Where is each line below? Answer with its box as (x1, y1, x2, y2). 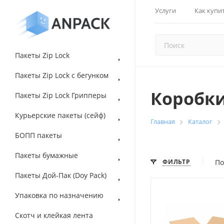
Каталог (188, 117, 212, 126)
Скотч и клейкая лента (15, 210, 93, 220)
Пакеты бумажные (15, 150, 78, 160)
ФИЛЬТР (162, 157, 190, 165)
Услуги (155, 6, 176, 15)
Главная (150, 117, 175, 126)
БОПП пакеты (15, 130, 62, 140)
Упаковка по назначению (15, 190, 103, 200)
